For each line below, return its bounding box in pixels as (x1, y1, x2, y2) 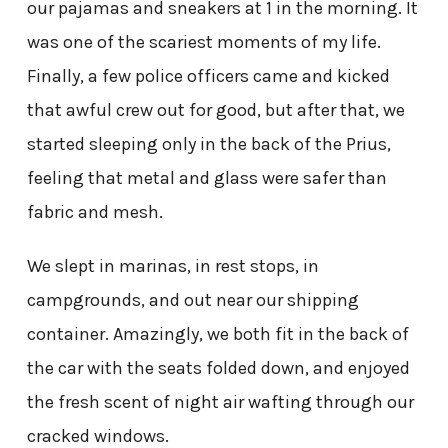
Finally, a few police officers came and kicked (26, 64, 390, 87)
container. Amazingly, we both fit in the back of (26, 322, 409, 345)
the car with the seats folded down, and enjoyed (26, 356, 410, 379)
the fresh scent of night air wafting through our (26, 390, 414, 413)
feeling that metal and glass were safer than (26, 166, 387, 189)
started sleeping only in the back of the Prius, (26, 132, 391, 155)
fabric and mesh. (26, 200, 163, 223)
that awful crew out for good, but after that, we (26, 98, 405, 121)
